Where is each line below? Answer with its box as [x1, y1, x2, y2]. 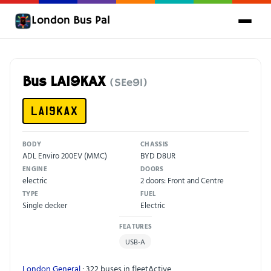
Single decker [22, 199, 67, 211]
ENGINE [22, 164, 47, 174]
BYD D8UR [140, 149, 175, 162]
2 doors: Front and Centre [140, 174, 224, 186]
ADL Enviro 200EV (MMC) [22, 149, 107, 162]
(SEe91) [109, 76, 148, 90]
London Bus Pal [31, 13, 110, 28]
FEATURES [119, 221, 152, 231]
